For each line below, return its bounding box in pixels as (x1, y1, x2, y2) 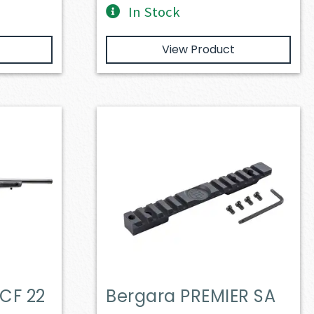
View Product (161, 41, 235, 57)
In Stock (128, 2, 181, 21)
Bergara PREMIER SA (106, 284, 276, 308)
